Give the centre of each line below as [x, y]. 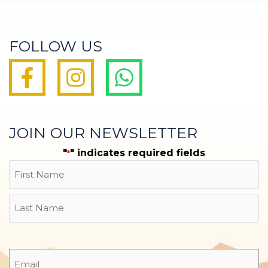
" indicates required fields [138, 153]
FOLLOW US [56, 46]
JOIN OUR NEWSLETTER [103, 133]
